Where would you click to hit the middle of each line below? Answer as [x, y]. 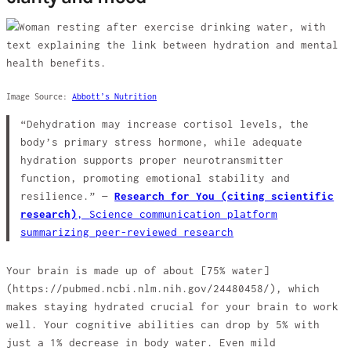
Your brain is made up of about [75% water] [138, 270]
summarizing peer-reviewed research [127, 233]
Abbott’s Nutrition [114, 96]
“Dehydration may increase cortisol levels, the [165, 125]
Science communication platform [184, 215]
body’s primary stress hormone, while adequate [162, 143]
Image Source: [39, 96]
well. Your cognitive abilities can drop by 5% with [163, 324]
